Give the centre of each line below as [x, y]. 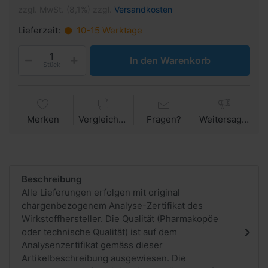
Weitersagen [245, 120]
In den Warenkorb [170, 60]
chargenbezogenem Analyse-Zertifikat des [112, 206]
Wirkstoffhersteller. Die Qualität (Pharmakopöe [120, 219]
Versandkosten [143, 9]
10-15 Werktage [108, 30]
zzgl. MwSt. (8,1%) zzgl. [66, 9]
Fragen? [164, 120]
